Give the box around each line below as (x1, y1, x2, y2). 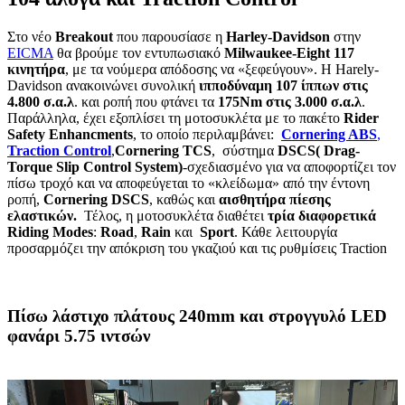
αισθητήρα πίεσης (219, 192, 331, 208)
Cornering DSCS (43, 192, 149, 208)
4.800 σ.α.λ (7, 94, 74, 110)
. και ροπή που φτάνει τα (74, 94, 218, 110)
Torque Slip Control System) (7, 159, 183, 175)
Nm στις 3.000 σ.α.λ (240, 94, 362, 110)
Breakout (55, 29, 113, 45)
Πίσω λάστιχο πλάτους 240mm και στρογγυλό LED (7, 306, 387, 325)
